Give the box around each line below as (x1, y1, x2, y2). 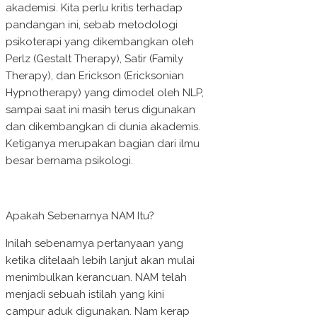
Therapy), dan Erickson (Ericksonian (6, 69, 184, 83)
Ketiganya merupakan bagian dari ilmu (6, 137, 200, 151)
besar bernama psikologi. (6, 154, 133, 168)
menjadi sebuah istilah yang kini (6, 288, 164, 301)
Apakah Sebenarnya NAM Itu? (6, 209, 154, 223)
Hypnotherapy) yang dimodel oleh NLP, (6, 86, 204, 100)
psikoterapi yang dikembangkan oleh (6, 35, 194, 49)
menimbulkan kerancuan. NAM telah (6, 271, 187, 284)
